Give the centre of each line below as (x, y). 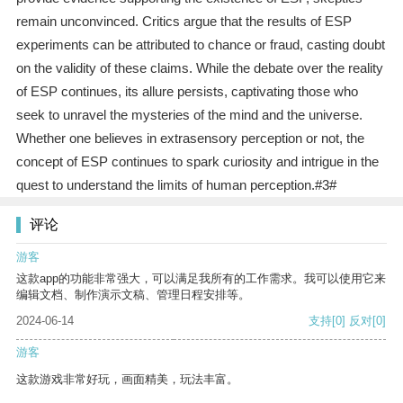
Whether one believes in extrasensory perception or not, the (190, 139)
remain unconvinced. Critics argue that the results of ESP (184, 22)
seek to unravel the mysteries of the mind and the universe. (189, 115)
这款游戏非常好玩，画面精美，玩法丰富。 (127, 380)
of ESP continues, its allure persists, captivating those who (187, 92)
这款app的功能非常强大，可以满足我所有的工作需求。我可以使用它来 (201, 279)
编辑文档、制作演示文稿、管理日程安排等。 (133, 295)
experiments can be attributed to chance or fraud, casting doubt (200, 45)
